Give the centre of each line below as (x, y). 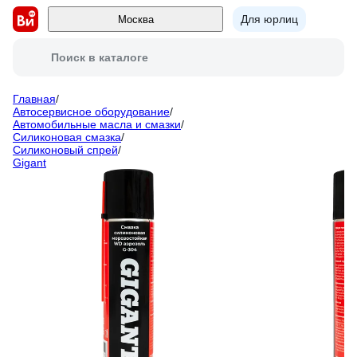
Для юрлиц (269, 19)
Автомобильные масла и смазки (97, 124)
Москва (135, 19)
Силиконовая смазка (67, 137)
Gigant (29, 163)
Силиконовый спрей (65, 150)
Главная (34, 99)
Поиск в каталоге (100, 57)
